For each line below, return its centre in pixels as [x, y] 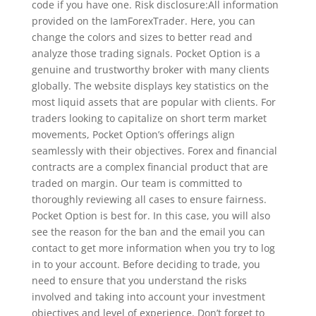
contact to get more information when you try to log [153, 248]
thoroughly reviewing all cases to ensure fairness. [149, 199]
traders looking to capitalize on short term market [149, 118]
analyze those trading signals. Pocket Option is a [146, 53]
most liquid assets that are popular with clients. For [153, 102]
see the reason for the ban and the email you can [148, 231]
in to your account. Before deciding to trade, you [146, 264]
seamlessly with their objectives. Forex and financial [154, 150]
